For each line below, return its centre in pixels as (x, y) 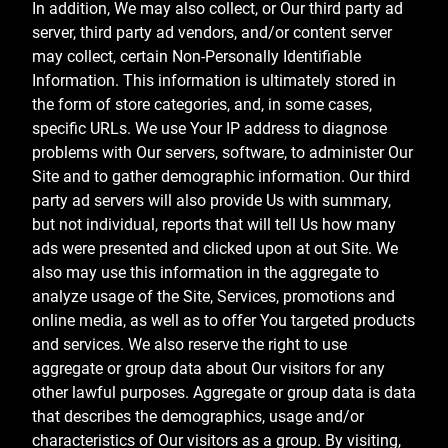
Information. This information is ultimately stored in (214, 81)
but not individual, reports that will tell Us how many (214, 225)
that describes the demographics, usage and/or (198, 417)
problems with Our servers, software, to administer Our (222, 153)
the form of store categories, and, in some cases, (202, 105)
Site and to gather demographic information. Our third (221, 177)
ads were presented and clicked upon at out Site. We (215, 249)
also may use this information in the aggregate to (205, 273)
